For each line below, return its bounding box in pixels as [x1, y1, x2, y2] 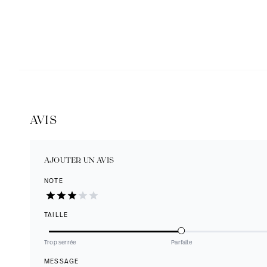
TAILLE [44, 212, 69, 219]
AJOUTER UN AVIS [44, 156, 114, 165]
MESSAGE [44, 258, 79, 265]
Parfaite [171, 239, 192, 246]
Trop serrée [44, 239, 76, 246]
